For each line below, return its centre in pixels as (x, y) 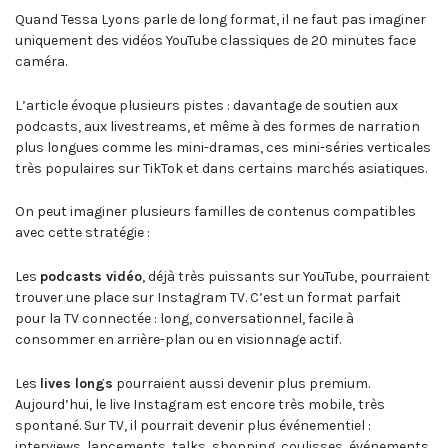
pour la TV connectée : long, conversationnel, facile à (184, 319)
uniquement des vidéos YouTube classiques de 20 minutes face (215, 40)
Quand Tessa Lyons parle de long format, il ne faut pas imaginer (220, 19)
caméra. (41, 61)
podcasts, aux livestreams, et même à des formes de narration (217, 126)
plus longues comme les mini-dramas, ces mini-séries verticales (223, 147)
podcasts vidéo (91, 277)
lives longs (76, 383)
